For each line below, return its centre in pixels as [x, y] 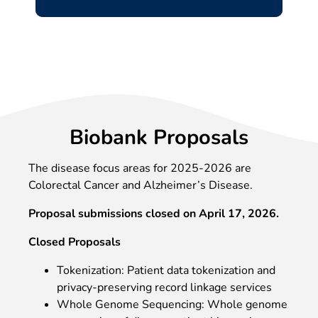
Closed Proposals [75, 242]
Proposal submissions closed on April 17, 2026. [154, 213]
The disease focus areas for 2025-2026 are [140, 168]
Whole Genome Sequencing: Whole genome [172, 304]
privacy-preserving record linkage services [164, 287]
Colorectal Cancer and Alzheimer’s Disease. [141, 185]
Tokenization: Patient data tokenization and [166, 270]
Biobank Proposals [159, 137]
